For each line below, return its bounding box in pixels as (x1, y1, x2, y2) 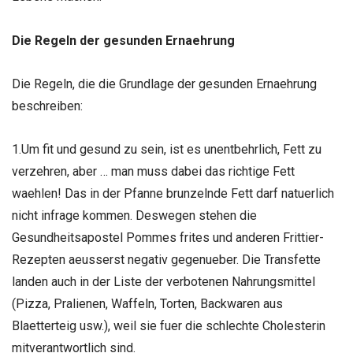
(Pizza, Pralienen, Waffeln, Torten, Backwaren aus (12, 295, 283, 311)
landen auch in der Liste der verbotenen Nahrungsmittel (12, 273, 315, 289)
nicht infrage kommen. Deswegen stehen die (12, 207, 257, 223)
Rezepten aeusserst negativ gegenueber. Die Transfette (12, 251, 321, 267)
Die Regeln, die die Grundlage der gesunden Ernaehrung (12, 76, 317, 91)
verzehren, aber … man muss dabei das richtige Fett (12, 163, 295, 179)
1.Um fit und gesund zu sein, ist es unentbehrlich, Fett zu (12, 141, 321, 157)
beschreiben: (12, 98, 83, 113)
